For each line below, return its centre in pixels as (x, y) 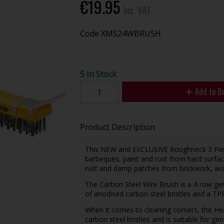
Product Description (117, 127)
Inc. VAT (137, 9)
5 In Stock (98, 74)
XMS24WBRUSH (131, 33)
